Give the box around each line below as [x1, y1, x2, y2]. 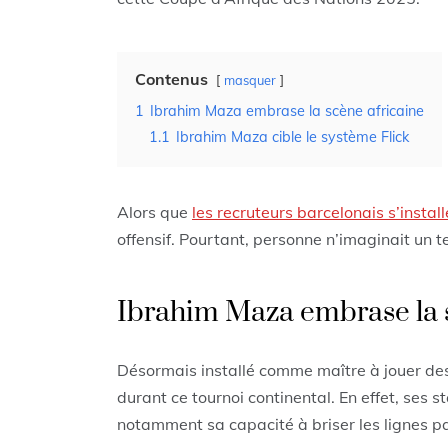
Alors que [117, 202, 192, 223]
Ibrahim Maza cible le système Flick [176, 128, 409, 147]
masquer [224, 72, 276, 89]
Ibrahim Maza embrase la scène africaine [150, 102, 424, 121]
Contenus [135, 69, 208, 90]
